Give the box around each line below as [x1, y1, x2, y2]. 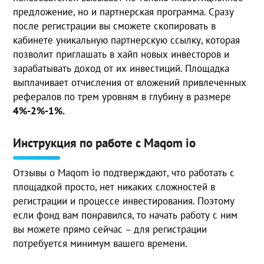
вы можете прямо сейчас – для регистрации [13, 222, 207, 236]
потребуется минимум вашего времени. [13, 236, 188, 250]
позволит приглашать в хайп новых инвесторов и [13, 47, 230, 61]
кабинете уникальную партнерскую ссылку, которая [13, 33, 240, 47]
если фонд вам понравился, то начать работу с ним [13, 208, 238, 222]
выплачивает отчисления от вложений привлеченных [13, 75, 247, 89]
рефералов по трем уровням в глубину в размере [13, 90, 232, 103]
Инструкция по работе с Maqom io [13, 134, 196, 151]
